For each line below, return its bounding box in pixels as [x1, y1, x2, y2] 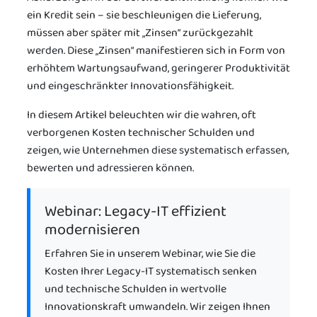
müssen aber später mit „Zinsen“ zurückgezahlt [27, 23, 253, 42]
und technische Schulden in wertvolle [45, 279, 226, 298]
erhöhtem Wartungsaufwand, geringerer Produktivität [27, 59, 290, 77]
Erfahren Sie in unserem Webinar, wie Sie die [45, 244, 255, 263]
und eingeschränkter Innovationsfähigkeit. [27, 76, 234, 95]
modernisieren [45, 217, 140, 242]
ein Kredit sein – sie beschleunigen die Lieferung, [27, 6, 261, 24]
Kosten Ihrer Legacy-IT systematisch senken [45, 262, 257, 280]
